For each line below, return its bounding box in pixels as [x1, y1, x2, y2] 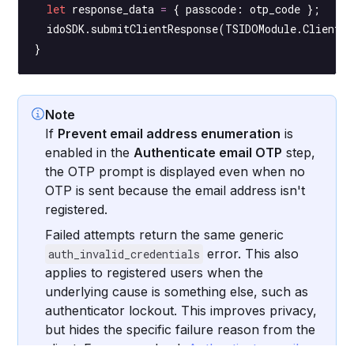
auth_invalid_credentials [48, 246, 201, 262]
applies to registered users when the [45, 264, 264, 281]
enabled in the [45, 144, 134, 160]
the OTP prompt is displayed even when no [45, 163, 306, 179]
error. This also [203, 245, 299, 262]
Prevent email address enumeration [58, 125, 281, 141]
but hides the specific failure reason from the [45, 321, 316, 337]
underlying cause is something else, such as [45, 283, 309, 299]
